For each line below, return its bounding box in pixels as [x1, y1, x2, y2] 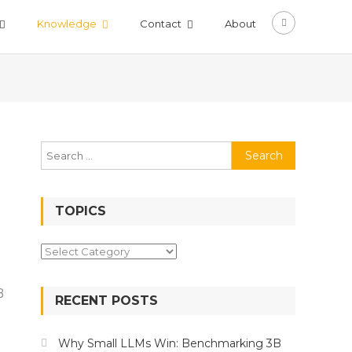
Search [231, 143, 268, 156]
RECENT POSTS [55, 293, 158, 308]
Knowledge [37, 17, 97, 30]
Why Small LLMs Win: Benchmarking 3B [58, 336, 281, 350]
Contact [140, 17, 181, 30]
